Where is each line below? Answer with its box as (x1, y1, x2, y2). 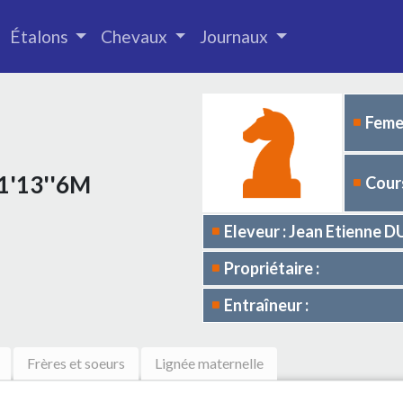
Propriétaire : (224, 258, 319, 278)
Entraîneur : (224, 295, 309, 315)
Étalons (9, 25, 72, 47)
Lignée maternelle (155, 354, 264, 372)
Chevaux (100, 25, 171, 47)
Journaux (200, 25, 273, 47)
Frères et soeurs (27, 354, 125, 372)
